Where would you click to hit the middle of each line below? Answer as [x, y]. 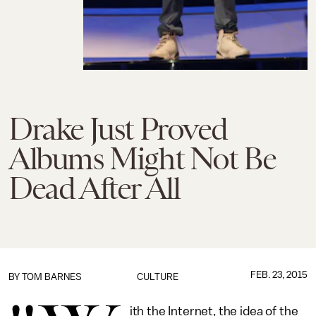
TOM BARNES [52, 277]
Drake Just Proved [118, 129]
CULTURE [158, 277]
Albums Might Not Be [142, 159]
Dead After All [94, 188]
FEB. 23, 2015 [279, 275]
